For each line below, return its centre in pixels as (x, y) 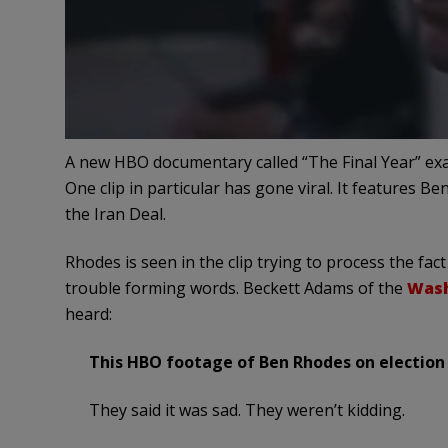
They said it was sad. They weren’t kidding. (246, 410)
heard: (88, 314)
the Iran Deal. (115, 214)
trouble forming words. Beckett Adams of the (235, 288)
